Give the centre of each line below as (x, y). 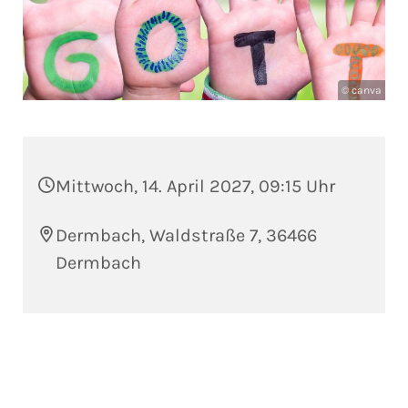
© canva (362, 91)
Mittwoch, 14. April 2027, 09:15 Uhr (195, 187)
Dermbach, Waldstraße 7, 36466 (186, 236)
